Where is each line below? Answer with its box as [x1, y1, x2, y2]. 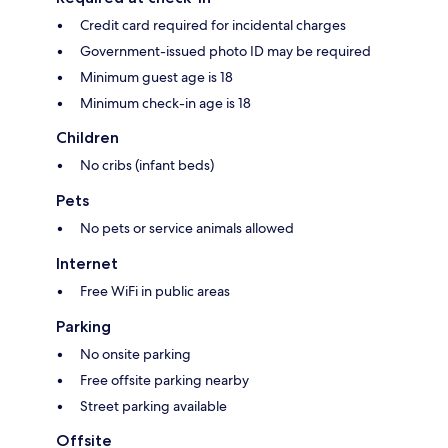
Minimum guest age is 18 [80, 68, 233, 87]
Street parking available [80, 397, 227, 416]
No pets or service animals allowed [80, 219, 294, 238]
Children [56, 128, 119, 148]
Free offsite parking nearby [80, 371, 249, 390]
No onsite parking [80, 345, 191, 364]
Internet [56, 254, 118, 274]
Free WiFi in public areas [80, 282, 230, 301]
